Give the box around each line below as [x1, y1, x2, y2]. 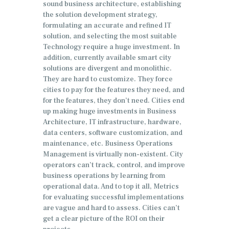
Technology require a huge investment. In [43, 42, 180, 52]
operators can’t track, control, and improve [43, 161, 185, 170]
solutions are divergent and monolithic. [43, 64, 172, 74]
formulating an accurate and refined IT [43, 21, 171, 31]
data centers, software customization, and [43, 128, 182, 138]
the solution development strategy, [43, 10, 157, 20]
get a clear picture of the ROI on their [43, 214, 165, 224]
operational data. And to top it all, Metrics [43, 182, 179, 192]
